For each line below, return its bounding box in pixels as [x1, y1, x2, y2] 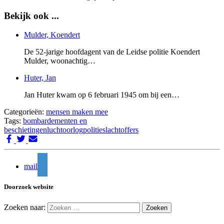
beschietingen [4, 125, 47, 134]
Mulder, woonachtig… [24, 56, 95, 65]
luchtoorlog [47, 125, 83, 134]
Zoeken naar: [4, 202, 45, 211]
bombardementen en [23, 116, 87, 125]
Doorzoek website [4, 183, 53, 191]
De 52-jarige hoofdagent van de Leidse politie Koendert [24, 47, 200, 56]
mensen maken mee [46, 107, 108, 116]
